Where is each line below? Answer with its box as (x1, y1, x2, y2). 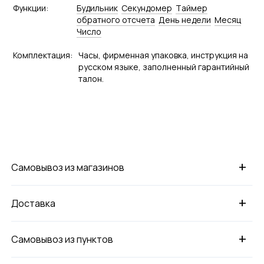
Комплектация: (12, 49, 72, 61)
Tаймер (175, 2, 207, 14)
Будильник (76, 2, 118, 14)
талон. (78, 72, 104, 84)
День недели (158, 14, 211, 25)
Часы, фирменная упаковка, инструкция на (78, 49, 248, 61)
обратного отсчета (76, 14, 155, 25)
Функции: (12, 2, 48, 14)
